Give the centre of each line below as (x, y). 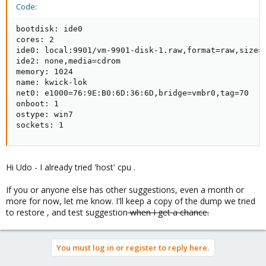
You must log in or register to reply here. (133, 248)
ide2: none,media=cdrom (68, 61)
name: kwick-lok (52, 82)
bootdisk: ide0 (49, 29)
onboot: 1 (37, 104)
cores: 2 (35, 39)
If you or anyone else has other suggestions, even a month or (125, 190)
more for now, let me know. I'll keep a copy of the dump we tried (131, 201)
